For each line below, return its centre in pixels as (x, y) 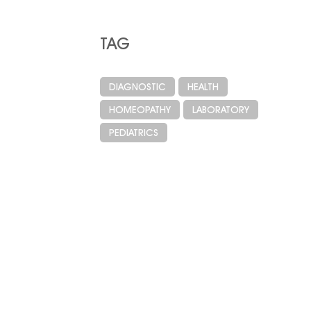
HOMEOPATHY (140, 110)
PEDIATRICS (133, 133)
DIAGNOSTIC (137, 87)
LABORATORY (220, 110)
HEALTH (203, 87)
